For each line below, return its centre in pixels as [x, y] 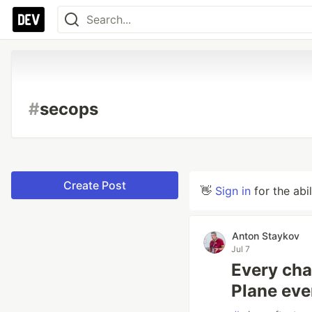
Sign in [233, 191]
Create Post [95, 185]
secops [69, 109]
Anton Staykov [266, 236]
